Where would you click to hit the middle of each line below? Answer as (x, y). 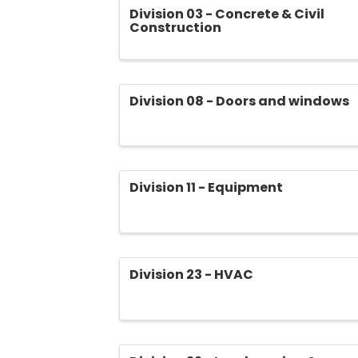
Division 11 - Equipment (207, 188)
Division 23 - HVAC (192, 275)
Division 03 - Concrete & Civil (227, 14)
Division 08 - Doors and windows (240, 101)
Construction (176, 27)
